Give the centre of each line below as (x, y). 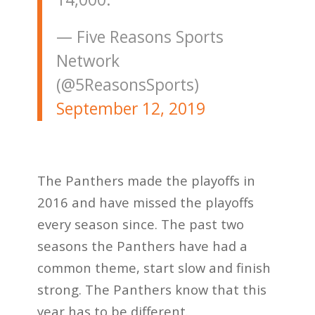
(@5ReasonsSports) (127, 85)
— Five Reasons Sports (140, 37)
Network (88, 61)
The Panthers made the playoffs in (146, 181)
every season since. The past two (140, 224)
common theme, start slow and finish (154, 268)
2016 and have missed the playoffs (145, 202)
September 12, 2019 (130, 109)
